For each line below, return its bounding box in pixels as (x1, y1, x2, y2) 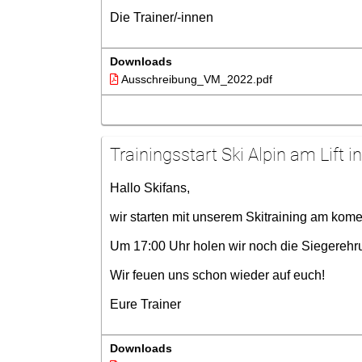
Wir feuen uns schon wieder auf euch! (109, 268, 325, 282)
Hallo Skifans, (109, 181, 190, 195)
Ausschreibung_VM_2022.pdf (118, 73, 272, 86)
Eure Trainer (109, 297, 181, 311)
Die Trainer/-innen (109, 11, 213, 24)
